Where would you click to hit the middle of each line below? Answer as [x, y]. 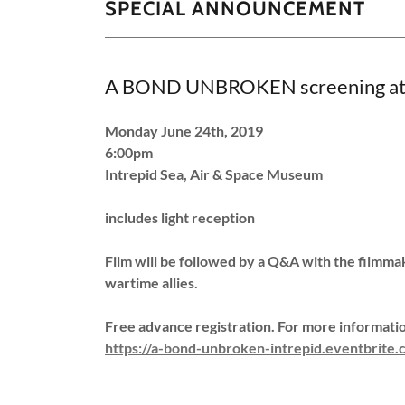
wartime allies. [151, 282]
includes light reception [180, 217]
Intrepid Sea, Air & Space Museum [214, 174]
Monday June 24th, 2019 [184, 130]
